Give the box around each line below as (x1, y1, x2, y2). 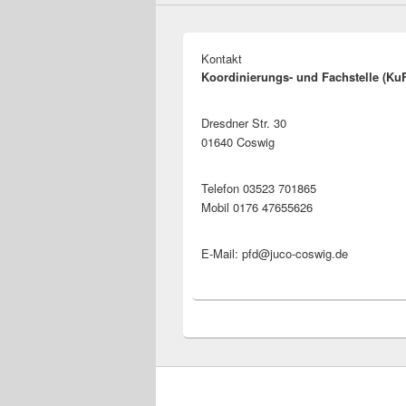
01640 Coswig (201, 133, 275, 151)
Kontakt (201, 50, 242, 68)
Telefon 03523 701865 (201, 179, 316, 198)
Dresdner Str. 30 (201, 114, 286, 132)
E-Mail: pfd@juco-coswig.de (201, 245, 348, 263)
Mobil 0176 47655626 (201, 198, 313, 217)
